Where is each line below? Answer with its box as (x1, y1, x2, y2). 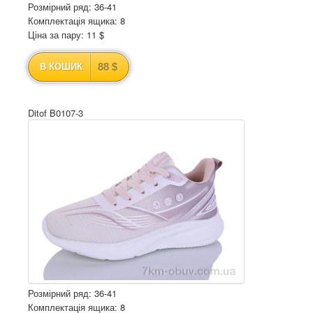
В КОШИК (40, 61, 82, 72)
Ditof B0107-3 (28, 106, 83, 119)
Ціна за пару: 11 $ (28, 28, 104, 41)
